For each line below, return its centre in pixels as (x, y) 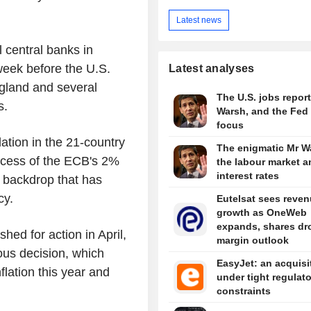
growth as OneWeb (261, 213)
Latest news (199, 20)
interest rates (247, 176)
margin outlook (252, 241)
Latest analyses (212, 69)
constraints (243, 291)
